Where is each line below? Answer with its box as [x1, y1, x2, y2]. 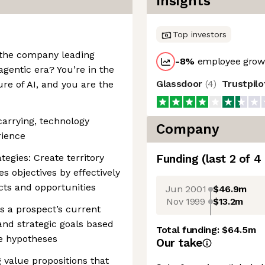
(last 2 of [201, 152, 254, 166]
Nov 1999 [166, 195, 205, 207]
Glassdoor [156, 78, 205, 89]
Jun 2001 [165, 183, 206, 195]
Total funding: [156, 224, 222, 235]
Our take [156, 236, 202, 250]
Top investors [173, 30, 227, 39]
